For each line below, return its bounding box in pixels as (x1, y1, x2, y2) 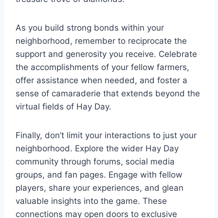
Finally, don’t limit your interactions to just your (16, 130, 197, 140)
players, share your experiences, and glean (16, 182, 183, 193)
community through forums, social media (16, 156, 175, 166)
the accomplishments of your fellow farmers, (16, 62, 189, 72)
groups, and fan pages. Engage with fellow (16, 169, 182, 180)
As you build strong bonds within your (16, 22, 164, 33)
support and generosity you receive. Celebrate (16, 49, 197, 59)
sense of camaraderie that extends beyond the (16, 88, 200, 98)
